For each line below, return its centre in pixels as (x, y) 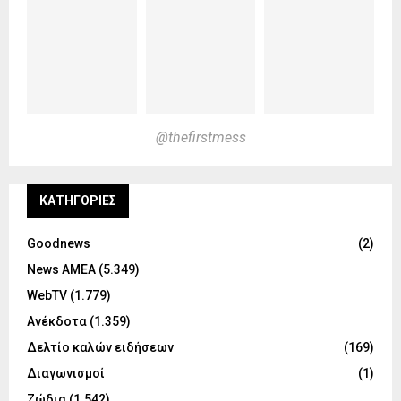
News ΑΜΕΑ (61, 270)
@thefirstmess (200, 138)
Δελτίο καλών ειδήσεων (100, 348)
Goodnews (59, 244)
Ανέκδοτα (57, 322)
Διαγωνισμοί (66, 374)
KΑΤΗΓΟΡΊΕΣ (78, 201)
